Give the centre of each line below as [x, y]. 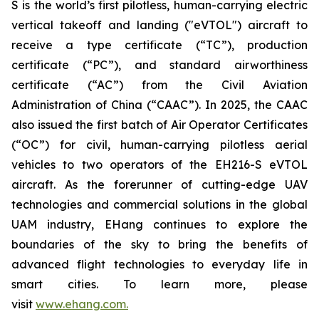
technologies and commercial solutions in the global [159, 205]
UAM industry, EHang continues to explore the [159, 225]
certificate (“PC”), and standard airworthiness [159, 65]
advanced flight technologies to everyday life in [159, 265]
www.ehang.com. [82, 304]
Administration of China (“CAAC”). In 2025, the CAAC [159, 105]
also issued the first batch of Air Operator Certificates [159, 125]
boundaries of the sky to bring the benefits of [159, 245]
